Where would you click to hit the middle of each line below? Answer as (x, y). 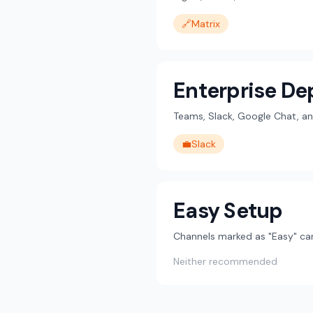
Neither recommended (225, 261)
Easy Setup (228, 211)
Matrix (206, 24)
